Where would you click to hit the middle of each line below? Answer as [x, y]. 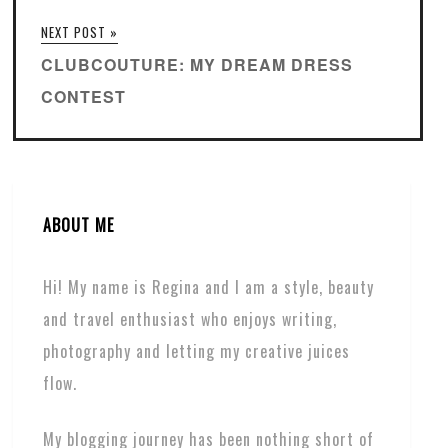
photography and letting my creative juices [197, 350]
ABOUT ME [79, 224]
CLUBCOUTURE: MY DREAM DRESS [197, 64]
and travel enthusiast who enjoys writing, [190, 318]
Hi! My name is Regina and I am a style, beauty [209, 286]
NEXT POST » [80, 31]
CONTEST [84, 96]
